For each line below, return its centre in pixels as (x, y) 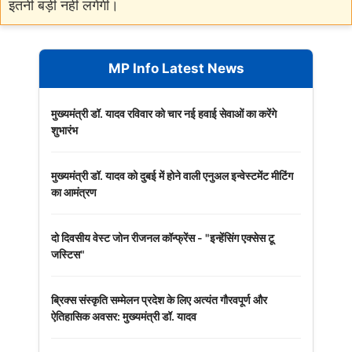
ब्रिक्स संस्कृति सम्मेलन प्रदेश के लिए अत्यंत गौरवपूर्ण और (159, 299)
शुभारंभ (64, 130)
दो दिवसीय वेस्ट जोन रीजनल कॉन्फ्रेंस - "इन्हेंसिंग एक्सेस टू (163, 237)
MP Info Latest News (176, 68)
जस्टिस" (68, 254)
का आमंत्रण (74, 192)
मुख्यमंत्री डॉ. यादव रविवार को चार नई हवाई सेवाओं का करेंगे (164, 113)
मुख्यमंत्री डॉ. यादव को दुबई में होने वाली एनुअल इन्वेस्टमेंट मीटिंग (172, 175)
